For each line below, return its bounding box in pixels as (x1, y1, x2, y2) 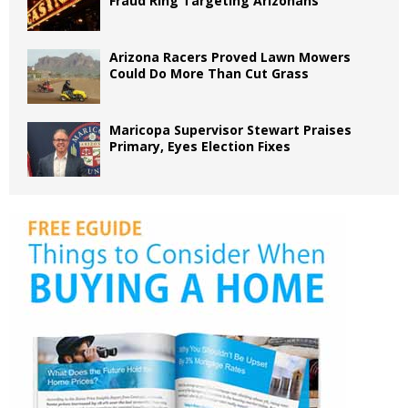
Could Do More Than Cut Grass (109, 64, 309, 82)
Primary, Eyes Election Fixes (109, 137, 291, 155)
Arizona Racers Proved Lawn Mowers (109, 47, 351, 66)
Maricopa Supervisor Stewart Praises (109, 120, 352, 138)
